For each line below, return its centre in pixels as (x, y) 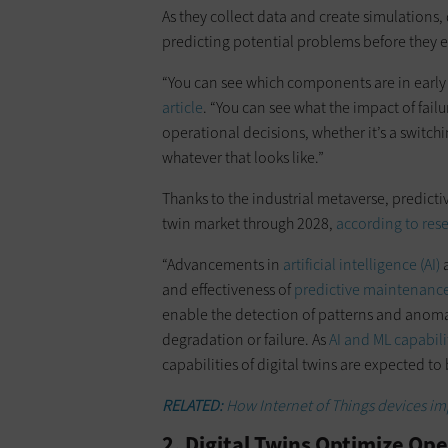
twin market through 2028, (249, 223)
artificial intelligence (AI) (361, 264)
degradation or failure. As (245, 339)
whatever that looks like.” (243, 157)
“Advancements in (222, 264)
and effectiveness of (228, 289)
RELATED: (192, 405)
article (182, 107)
